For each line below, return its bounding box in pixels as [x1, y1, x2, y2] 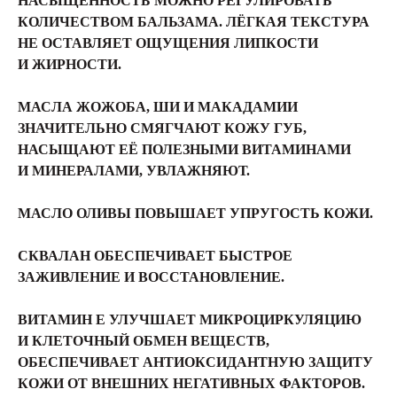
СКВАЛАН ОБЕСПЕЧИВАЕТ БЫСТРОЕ [18, 248, 292, 263]
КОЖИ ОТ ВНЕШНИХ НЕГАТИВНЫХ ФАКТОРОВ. [18, 376, 365, 391]
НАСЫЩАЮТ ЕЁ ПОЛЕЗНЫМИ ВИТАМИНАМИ [18, 142, 351, 157]
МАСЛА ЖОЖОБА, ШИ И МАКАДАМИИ [18, 99, 298, 114]
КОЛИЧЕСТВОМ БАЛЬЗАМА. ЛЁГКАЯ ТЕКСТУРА [18, 14, 370, 29]
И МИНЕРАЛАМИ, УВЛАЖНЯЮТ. [18, 163, 250, 178]
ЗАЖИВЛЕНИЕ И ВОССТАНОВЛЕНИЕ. [18, 269, 284, 284]
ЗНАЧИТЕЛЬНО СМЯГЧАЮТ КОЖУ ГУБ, [18, 121, 307, 136]
